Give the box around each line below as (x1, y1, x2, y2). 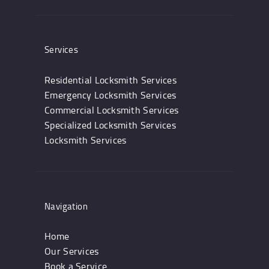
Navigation (44, 199, 88, 213)
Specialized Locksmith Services (44, 118, 176, 131)
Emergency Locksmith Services (44, 88, 177, 101)
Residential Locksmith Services (44, 73, 177, 86)
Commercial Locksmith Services (44, 103, 179, 116)
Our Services (44, 244, 99, 258)
